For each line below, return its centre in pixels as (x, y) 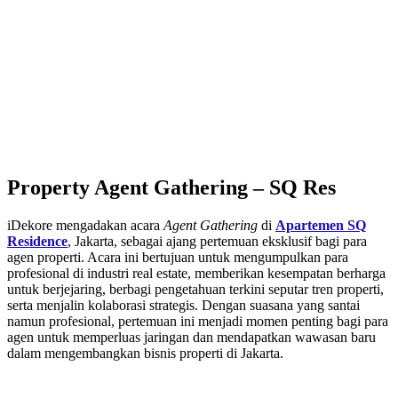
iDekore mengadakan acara (85, 225)
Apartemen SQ (321, 225)
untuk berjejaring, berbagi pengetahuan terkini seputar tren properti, (195, 289)
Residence (37, 241)
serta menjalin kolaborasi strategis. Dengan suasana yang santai (183, 305)
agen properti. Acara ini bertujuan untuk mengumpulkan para (178, 257)
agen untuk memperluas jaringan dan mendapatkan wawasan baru (191, 337)
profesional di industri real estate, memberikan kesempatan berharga (196, 273)
